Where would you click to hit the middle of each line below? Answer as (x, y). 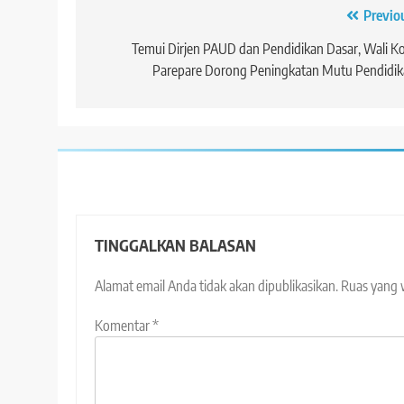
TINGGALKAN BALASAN (175, 246)
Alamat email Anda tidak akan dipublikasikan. (216, 286)
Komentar (124, 326)
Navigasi (132, 20)
